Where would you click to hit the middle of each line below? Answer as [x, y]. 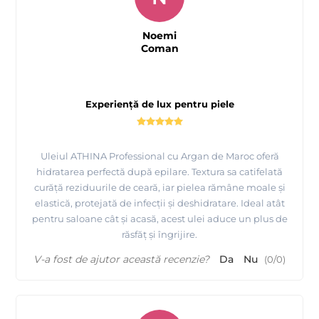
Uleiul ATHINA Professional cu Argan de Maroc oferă [159, 156]
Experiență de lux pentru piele [159, 104]
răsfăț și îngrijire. [159, 235]
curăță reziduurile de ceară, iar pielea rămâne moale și [159, 188]
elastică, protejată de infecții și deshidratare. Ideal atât [159, 203]
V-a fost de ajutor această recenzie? [121, 260]
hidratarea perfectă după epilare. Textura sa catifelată [159, 172]
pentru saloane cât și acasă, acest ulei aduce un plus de [159, 219]
